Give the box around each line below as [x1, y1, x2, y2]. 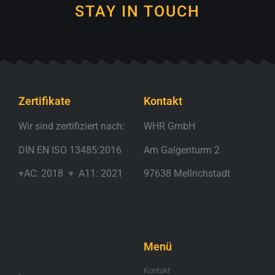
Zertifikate [18, 95, 71, 108]
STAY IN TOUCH [75, 2, 200, 21]
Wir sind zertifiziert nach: [18, 120, 125, 133]
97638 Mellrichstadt [144, 167, 230, 179]
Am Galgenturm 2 [144, 144, 220, 156]
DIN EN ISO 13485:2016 [18, 144, 122, 156]
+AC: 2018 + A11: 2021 [18, 167, 123, 179]
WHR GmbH [144, 120, 195, 133]
